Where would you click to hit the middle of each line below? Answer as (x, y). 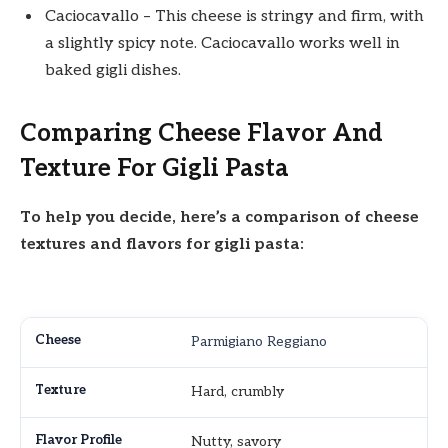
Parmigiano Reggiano (258, 342)
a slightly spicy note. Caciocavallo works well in (222, 43)
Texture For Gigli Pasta (154, 169)
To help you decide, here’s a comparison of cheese (219, 218)
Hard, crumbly (237, 392)
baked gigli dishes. (113, 70)
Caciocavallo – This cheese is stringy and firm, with (234, 16)
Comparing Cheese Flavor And (201, 134)
